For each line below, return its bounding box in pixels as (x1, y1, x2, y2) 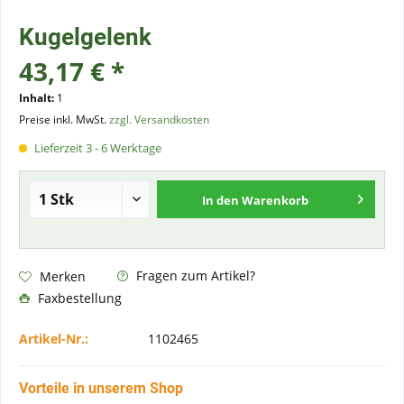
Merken (40, 267, 86, 285)
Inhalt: (19, 90, 57, 106)
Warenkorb (242, 192, 309, 208)
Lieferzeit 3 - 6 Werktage (32, 140, 161, 156)
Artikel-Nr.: (19, 330, 88, 347)
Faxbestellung (34, 289, 122, 307)
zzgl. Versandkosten (109, 112, 209, 127)
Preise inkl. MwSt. (19, 112, 109, 127)
